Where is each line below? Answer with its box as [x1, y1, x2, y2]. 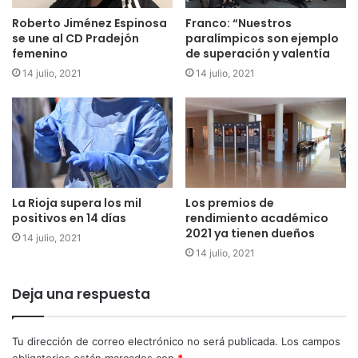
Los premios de [185, 194, 274, 211]
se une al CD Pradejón [12, 30, 139, 46]
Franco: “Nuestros [185, 14, 292, 31]
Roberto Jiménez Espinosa [12, 14, 167, 31]
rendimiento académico [185, 209, 328, 226]
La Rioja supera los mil [12, 194, 141, 211]
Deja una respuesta [12, 284, 150, 304]
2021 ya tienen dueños [185, 225, 315, 241]
